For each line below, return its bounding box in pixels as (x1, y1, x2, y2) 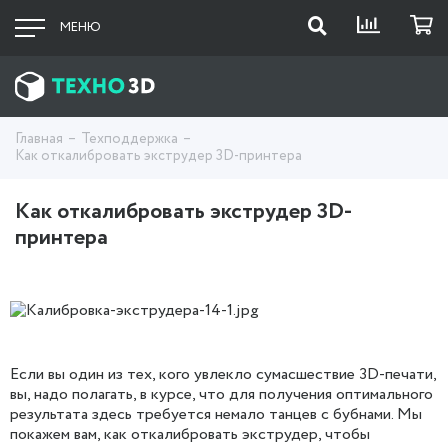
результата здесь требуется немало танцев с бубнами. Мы (10, 403, 422, 427)
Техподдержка (81, 129, 178, 150)
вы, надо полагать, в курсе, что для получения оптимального (10, 383, 433, 407)
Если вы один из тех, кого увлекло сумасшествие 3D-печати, (10, 363, 436, 387)
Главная (15, 129, 63, 150)
